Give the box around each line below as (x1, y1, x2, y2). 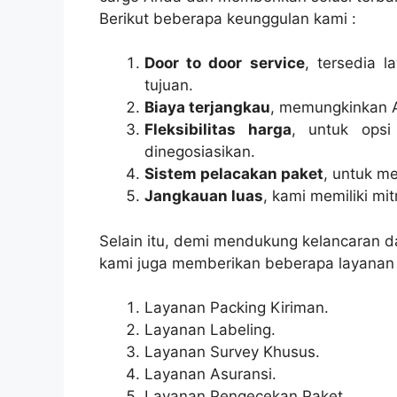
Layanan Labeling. (144, 321, 276, 339)
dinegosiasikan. (144, 143, 255, 160)
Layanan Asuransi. (144, 365, 276, 383)
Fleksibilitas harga (144, 121, 292, 138)
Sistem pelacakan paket (144, 165, 323, 183)
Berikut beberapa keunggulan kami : (99, 9, 356, 27)
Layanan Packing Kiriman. (144, 299, 329, 316)
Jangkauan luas (144, 187, 263, 205)
